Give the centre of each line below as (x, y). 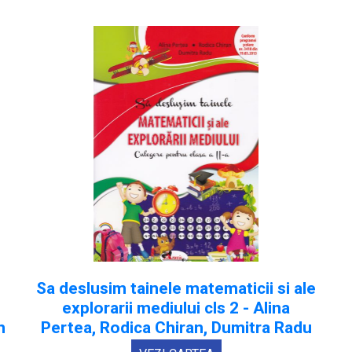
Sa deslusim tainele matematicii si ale (176, 289)
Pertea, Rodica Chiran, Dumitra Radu (176, 328)
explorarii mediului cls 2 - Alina (176, 308)
